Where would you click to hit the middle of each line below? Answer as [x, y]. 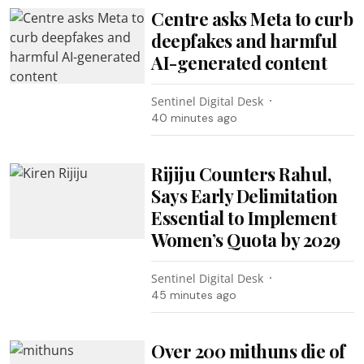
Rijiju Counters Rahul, [241, 173]
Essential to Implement [244, 217]
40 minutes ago [195, 117]
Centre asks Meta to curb [252, 18]
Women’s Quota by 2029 [246, 239]
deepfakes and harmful [244, 40]
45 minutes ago [194, 295]
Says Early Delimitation [245, 195]
